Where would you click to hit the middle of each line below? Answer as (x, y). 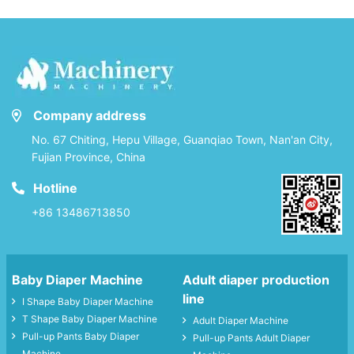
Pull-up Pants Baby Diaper (81, 336)
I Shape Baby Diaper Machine (88, 301)
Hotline (54, 188)
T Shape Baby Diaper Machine (90, 318)
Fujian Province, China (88, 156)
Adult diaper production (256, 279)
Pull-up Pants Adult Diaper (251, 337)
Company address (88, 115)
